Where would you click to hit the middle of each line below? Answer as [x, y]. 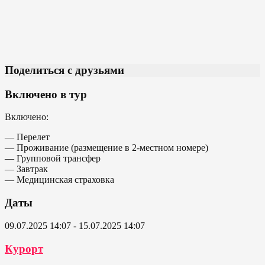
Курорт [24, 248]
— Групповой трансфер [53, 159]
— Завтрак [26, 169]
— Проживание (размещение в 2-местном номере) [106, 148]
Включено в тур [46, 94]
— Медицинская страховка [59, 180]
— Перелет [27, 137]
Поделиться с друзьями [64, 70]
